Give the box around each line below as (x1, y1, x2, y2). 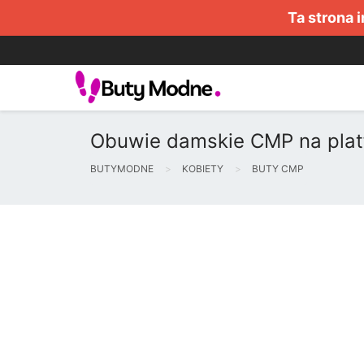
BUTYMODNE (90, 162, 154, 175)
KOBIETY (182, 162, 223, 175)
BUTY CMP (252, 162, 304, 175)
